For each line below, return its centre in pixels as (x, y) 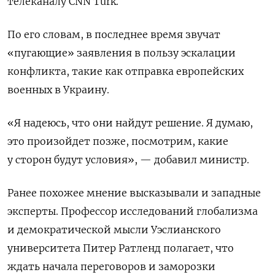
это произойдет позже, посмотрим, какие (118, 141)
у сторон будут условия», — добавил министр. (128, 160)
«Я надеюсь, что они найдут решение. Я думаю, (130, 123)
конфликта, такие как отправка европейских (126, 72)
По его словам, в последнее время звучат (114, 35)
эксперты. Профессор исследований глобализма (133, 211)
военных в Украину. (58, 90)
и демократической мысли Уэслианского (114, 230)
